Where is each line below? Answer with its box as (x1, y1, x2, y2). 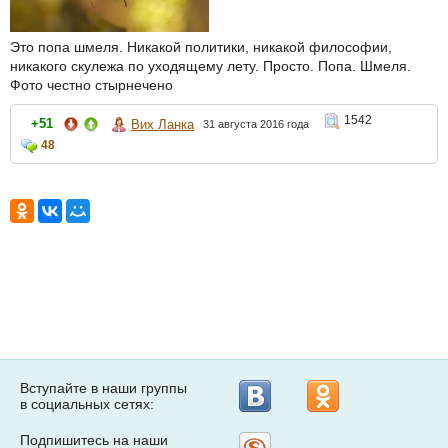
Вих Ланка (131, 116, 194, 132)
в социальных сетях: (20, 396, 154, 412)
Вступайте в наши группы (20, 380, 187, 396)
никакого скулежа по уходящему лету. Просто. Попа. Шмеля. (10, 58, 411, 74)
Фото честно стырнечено (10, 77, 173, 93)
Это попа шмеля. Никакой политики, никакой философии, (10, 39, 392, 55)
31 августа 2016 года (203, 118, 309, 130)
